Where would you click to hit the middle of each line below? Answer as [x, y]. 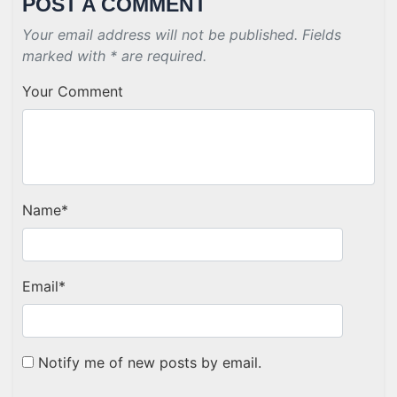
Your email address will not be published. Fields [182, 35]
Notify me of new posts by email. [150, 362]
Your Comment [73, 91]
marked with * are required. [114, 56]
